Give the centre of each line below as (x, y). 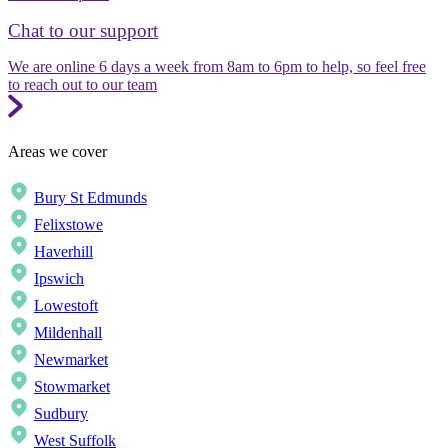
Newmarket (71, 359)
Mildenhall (68, 332)
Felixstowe (68, 224)
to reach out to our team (82, 85)
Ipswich (59, 278)
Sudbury (61, 413)
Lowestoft (66, 305)
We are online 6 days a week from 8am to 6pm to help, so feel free (217, 67)
